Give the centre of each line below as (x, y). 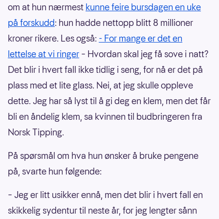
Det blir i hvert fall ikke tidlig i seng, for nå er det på (105, 70)
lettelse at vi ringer (44, 54)
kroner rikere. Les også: (53, 39)
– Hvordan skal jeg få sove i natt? (144, 54)
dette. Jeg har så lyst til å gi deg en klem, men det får (109, 101)
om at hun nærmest (47, 7)
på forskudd (31, 23)
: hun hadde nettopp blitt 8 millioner (124, 23)
